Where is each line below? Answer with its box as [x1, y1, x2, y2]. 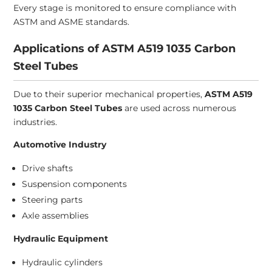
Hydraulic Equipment [13, 233, 109, 245]
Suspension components [22, 178, 127, 190]
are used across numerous [122, 103, 237, 114]
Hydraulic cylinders [22, 257, 103, 268]
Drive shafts [22, 163, 73, 174]
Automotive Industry [13, 139, 107, 151]
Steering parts [22, 194, 83, 206]
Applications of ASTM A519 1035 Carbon [13, 42, 236, 56]
